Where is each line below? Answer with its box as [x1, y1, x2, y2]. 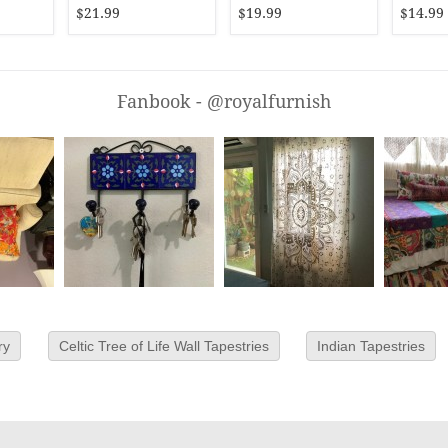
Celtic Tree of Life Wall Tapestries [58, 338, 269, 354]
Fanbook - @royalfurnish [117, 91, 331, 112]
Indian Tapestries [317, 338, 426, 354]
